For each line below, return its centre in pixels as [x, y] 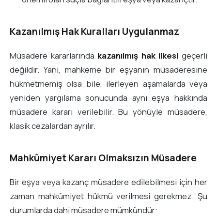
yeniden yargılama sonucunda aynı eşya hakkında [108, 98]
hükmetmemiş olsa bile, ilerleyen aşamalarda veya [108, 84]
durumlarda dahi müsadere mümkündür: [84, 210]
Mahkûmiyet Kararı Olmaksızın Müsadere [103, 158]
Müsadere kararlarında [54, 56]
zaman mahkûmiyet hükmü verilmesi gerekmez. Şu [108, 196]
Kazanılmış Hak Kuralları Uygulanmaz [94, 31]
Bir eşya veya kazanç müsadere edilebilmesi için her [108, 182]
